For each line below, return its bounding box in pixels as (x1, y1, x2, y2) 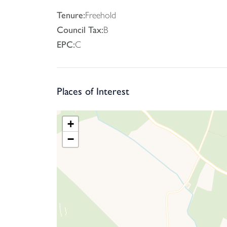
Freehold (85, 10, 116, 21)
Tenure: (57, 10, 85, 21)
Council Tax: (57, 24, 103, 35)
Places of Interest (57, 85, 129, 97)
